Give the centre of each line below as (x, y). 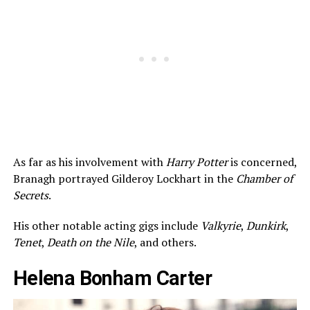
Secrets (30, 195)
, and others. (165, 243)
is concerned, (263, 162)
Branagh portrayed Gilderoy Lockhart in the (124, 179)
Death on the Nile (90, 243)
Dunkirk (266, 226)
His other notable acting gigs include (107, 226)
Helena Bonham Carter (112, 279)
